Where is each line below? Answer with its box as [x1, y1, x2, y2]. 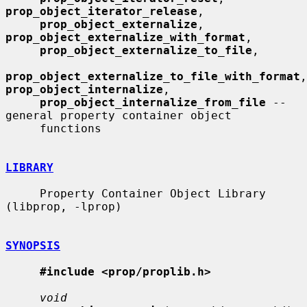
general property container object [5, 108, 232, 122]
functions [5, 121, 40, 135]
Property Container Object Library [5, 186, 40, 200]
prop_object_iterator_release [5, 4, 197, 18]
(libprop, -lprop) [5, 199, 122, 213]
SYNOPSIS [5, 238, 60, 252]
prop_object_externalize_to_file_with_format [5, 69, 300, 83]
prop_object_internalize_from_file [40, 95, 266, 109]
